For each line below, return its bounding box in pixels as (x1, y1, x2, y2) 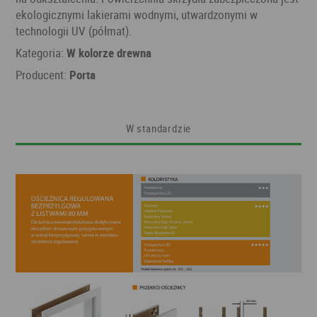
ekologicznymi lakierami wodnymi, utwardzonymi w (16, 6, 258, 23)
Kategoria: (16, 44, 67, 61)
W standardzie (125, 120, 192, 135)
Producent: (16, 66, 70, 83)
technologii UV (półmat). (16, 22, 132, 39)
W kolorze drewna (67, 44, 152, 61)
